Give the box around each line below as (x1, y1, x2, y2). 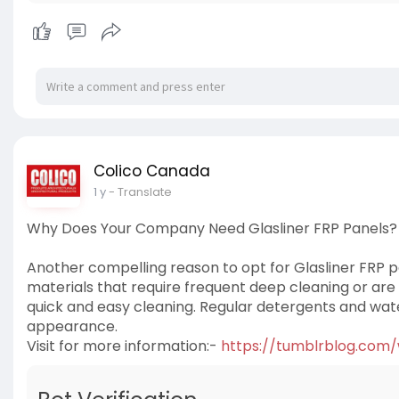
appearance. (27, 316, 118, 338)
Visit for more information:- (27, 336, 221, 357)
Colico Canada (94, 160, 210, 183)
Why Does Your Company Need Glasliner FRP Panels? (27, 218, 397, 240)
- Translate (109, 183, 172, 201)
